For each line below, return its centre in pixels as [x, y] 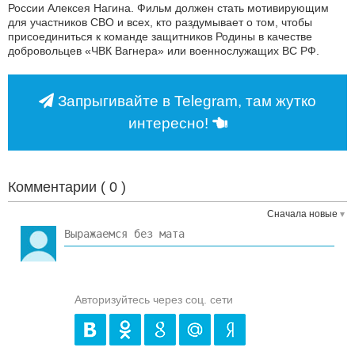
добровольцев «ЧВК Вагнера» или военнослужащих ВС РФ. [164, 51]
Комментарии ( [59, 187]
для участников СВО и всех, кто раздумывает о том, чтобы [160, 23]
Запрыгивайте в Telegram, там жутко [185, 101]
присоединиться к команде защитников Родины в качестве [160, 37]
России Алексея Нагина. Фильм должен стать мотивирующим [168, 8]
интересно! [170, 124]
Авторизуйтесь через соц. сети [154, 300]
